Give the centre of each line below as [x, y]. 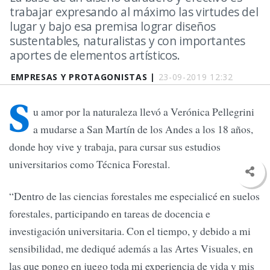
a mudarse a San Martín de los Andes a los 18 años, [143, 129]
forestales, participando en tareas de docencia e [110, 214]
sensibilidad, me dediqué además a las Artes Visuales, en [131, 249]
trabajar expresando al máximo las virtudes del [134, 12]
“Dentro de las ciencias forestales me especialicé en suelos [134, 196]
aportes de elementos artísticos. [95, 55]
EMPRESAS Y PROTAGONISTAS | [84, 77]
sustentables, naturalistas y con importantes [128, 41]
